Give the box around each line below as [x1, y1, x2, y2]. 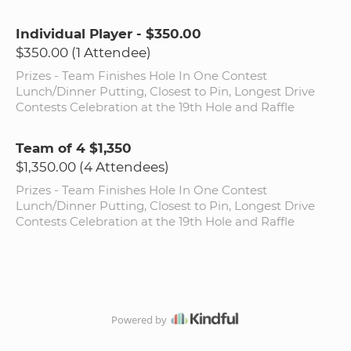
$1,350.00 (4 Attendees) [16, 158, 169, 175]
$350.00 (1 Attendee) [16, 44, 151, 60]
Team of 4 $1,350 [16, 139, 132, 156]
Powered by [111, 312, 168, 327]
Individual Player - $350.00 [16, 25, 201, 42]
